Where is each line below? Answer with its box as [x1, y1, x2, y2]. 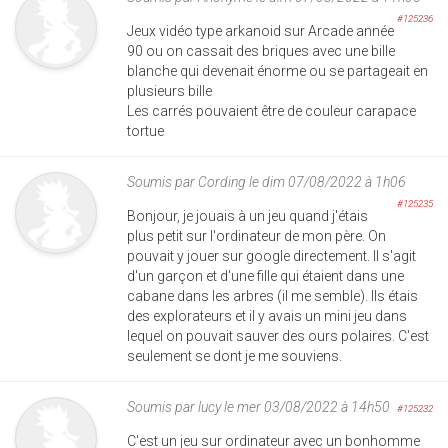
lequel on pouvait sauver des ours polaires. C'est [127, 327, 429, 344]
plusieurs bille [127, 82, 212, 99]
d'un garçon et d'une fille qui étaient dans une [127, 267, 404, 284]
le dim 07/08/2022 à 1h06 [246, 173, 406, 190]
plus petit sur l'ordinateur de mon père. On [127, 227, 386, 244]
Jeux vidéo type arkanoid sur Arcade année [127, 22, 394, 39]
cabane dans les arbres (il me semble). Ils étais [127, 287, 418, 304]
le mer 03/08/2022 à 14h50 [221, 398, 390, 415]
